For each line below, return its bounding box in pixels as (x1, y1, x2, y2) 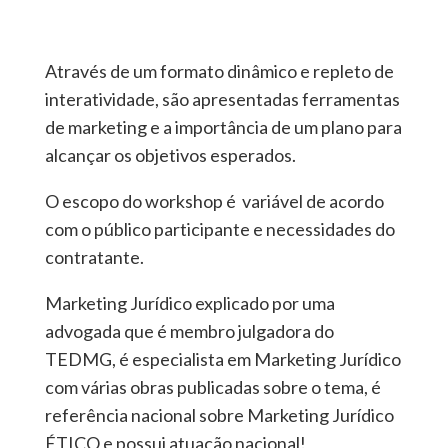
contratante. (44, 246, 144, 268)
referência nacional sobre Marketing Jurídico (44, 404, 394, 426)
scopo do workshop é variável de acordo (71, 190, 384, 212)
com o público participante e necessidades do (44, 218, 395, 240)
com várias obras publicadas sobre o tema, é (44, 376, 381, 398)
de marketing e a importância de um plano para (44, 116, 402, 138)
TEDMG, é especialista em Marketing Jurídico (44, 348, 401, 370)
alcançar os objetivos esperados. (44, 144, 296, 166)
